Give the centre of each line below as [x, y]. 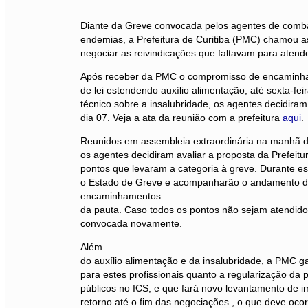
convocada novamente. [131, 223]
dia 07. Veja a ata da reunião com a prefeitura [181, 118]
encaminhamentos [121, 196]
